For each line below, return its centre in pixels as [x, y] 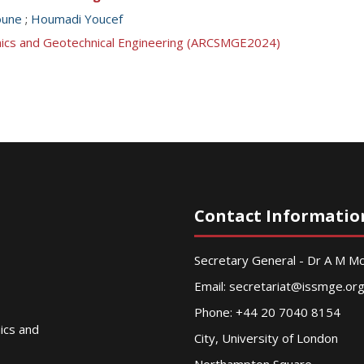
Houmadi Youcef [77, 19]
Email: [212, 286]
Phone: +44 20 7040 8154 [267, 312]
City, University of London [266, 338]
